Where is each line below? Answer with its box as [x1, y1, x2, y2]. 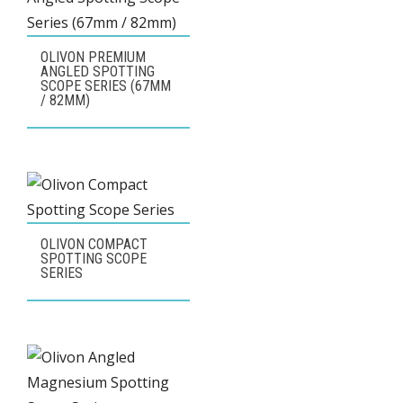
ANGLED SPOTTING [40, 62, 155, 80]
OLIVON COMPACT [40, 235, 148, 253]
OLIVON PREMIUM [40, 48, 146, 66]
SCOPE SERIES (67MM [40, 76, 171, 94]
